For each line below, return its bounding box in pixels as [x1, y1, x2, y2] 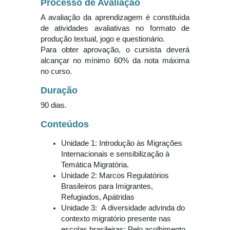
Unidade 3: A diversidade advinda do [61, 204, 185, 213]
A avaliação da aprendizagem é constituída [41, 13, 189, 22]
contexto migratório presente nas [61, 215, 171, 223]
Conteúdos [41, 119, 89, 130]
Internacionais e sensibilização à [61, 150, 169, 159]
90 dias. [41, 101, 67, 110]
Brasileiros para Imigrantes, [61, 182, 153, 191]
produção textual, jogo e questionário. [41, 35, 167, 44]
